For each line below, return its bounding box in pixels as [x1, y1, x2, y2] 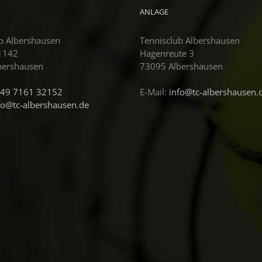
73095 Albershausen [140, 60, 223, 72]
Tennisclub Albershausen [140, 35, 240, 46]
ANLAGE [140, 6, 168, 17]
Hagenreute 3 [140, 47, 194, 59]
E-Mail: [140, 86, 169, 98]
